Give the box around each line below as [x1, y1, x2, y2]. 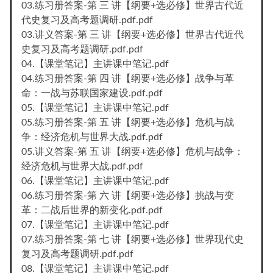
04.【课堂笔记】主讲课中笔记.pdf [21, 58, 169, 69]
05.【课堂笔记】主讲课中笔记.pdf [21, 102, 169, 113]
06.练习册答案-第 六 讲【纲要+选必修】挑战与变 [21, 190, 234, 200]
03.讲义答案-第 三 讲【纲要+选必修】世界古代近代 [21, 29, 244, 40]
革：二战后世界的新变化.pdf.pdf [21, 205, 163, 215]
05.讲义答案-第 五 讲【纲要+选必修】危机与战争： [21, 146, 244, 157]
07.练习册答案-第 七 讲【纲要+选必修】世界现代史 [21, 234, 244, 244]
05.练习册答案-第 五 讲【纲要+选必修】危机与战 [21, 117, 234, 127]
